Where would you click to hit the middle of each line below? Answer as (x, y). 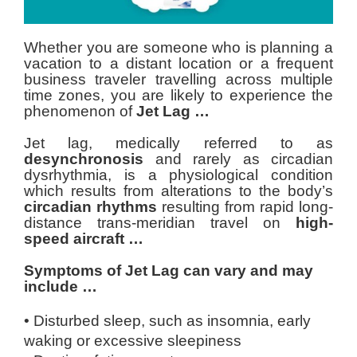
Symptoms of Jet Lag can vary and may (169, 270)
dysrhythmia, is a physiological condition (178, 175)
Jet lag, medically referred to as (178, 143)
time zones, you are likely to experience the (178, 96)
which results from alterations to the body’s (178, 191)
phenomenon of (80, 112)
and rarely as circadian (238, 159)
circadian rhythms (90, 207)
